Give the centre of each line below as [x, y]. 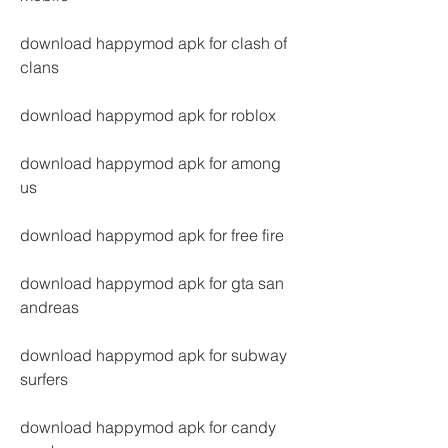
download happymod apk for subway [153, 355]
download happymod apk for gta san [152, 283]
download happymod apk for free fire [152, 235]
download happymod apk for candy [148, 427]
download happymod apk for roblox [148, 115]
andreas [49, 307]
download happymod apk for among [150, 163]
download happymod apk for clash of [153, 43]
